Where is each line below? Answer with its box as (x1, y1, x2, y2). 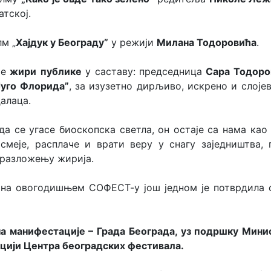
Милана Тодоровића (157, 36, 256, 48)
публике (40, 65, 82, 77)
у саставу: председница (81, 65, 206, 77)
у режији (108, 36, 157, 48)
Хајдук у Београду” (16, 36, 108, 48)
